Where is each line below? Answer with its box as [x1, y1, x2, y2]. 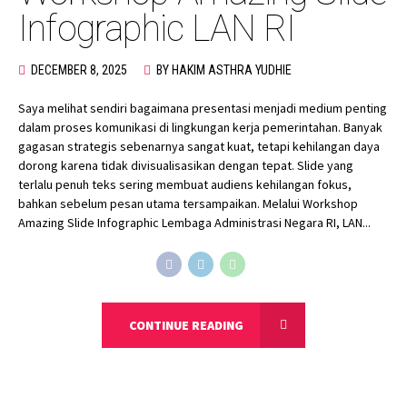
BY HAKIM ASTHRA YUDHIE [156, 62, 292, 77]
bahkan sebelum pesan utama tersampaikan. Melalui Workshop [18, 194, 358, 212]
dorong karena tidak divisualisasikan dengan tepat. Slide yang [18, 156, 353, 174]
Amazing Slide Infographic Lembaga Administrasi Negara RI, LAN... [18, 213, 371, 231]
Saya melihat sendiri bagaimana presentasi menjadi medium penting [18, 99, 387, 116]
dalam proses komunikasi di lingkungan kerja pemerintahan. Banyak [18, 118, 382, 135]
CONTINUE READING [129, 316, 243, 333]
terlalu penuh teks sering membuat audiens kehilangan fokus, [18, 175, 352, 193]
